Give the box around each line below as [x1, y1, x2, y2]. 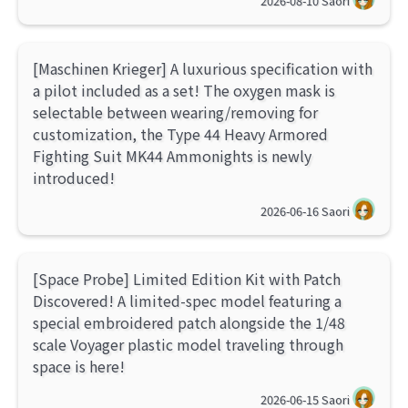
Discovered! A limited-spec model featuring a [33, 290, 342, 312]
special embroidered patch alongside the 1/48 [33, 311, 345, 334]
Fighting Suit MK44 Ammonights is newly [33, 145, 311, 168]
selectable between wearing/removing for [33, 101, 318, 124]
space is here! [33, 355, 125, 378]
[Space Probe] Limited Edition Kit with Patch [33, 268, 341, 291]
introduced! [33, 167, 115, 189]
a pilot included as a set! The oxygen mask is [33, 79, 335, 102]
